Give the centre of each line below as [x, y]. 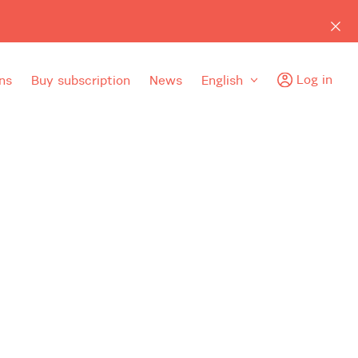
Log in [314, 79]
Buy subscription [80, 80]
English [222, 80]
